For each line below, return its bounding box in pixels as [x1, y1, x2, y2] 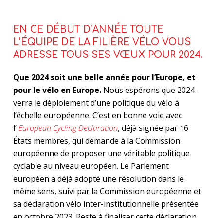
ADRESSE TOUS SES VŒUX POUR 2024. [13, 49, 203, 60]
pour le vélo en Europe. [13, 84, 101, 95]
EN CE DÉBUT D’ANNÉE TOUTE [13, 24, 163, 35]
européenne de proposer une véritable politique [13, 147, 190, 159]
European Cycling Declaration [18, 122, 118, 133]
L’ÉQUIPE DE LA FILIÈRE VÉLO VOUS [13, 36, 191, 47]
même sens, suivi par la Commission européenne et [13, 185, 201, 197]
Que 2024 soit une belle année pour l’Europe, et [13, 72, 196, 83]
